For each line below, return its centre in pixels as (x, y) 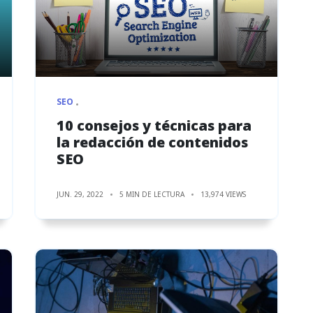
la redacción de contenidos (152, 142)
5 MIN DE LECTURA (152, 194)
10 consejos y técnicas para (154, 125)
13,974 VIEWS (223, 194)
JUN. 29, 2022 (80, 194)
